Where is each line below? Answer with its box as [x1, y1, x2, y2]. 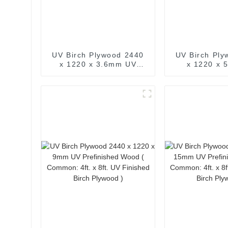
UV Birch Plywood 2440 [52, 50, 144, 59]
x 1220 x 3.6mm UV [59, 60, 137, 68]
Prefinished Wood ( [60, 69, 136, 77]
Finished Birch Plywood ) [49, 87, 148, 96]
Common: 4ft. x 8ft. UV [52, 78, 144, 87]
